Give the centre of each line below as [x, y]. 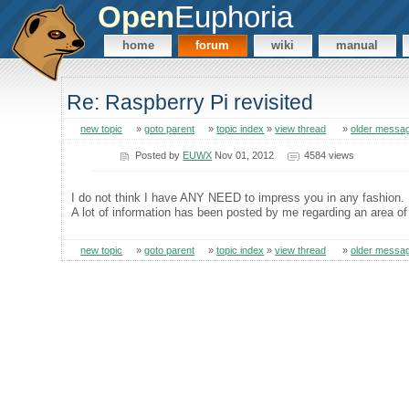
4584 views [329, 155]
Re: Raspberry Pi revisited [190, 103]
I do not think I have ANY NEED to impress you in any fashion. [238, 197]
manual [357, 46]
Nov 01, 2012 [243, 155]
